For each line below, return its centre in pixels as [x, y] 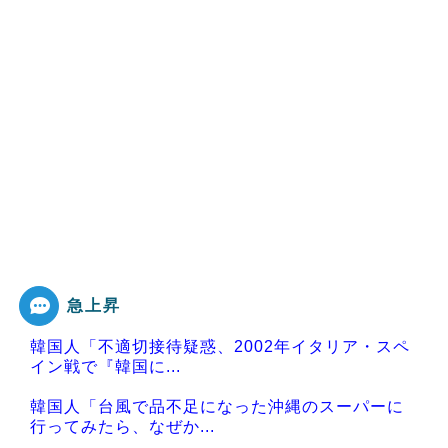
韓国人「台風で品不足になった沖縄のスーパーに [217, 407]
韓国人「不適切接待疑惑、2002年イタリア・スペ [220, 347]
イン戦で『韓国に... [105, 367]
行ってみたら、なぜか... [122, 427]
